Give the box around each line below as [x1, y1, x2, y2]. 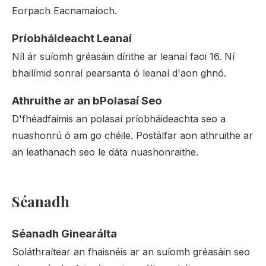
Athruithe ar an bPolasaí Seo [12, 94, 162, 107]
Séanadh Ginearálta [12, 227, 117, 240]
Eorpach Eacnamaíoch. [12, 5, 117, 17]
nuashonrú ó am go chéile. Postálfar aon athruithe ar [12, 129, 253, 141]
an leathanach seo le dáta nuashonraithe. [12, 146, 198, 158]
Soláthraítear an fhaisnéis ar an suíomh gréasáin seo [12, 246, 250, 258]
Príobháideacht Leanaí [12, 31, 132, 45]
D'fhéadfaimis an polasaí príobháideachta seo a [12, 113, 226, 125]
